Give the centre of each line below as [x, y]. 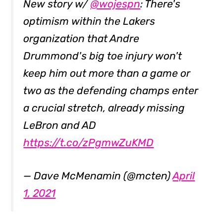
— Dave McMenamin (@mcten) [98, 176]
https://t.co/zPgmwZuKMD [89, 143]
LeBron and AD [60, 125]
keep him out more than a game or [107, 73]
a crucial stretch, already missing [104, 108]
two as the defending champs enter [111, 91]
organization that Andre [82, 39]
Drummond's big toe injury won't [103, 56]
